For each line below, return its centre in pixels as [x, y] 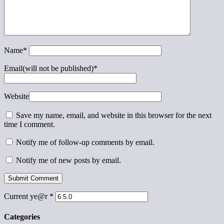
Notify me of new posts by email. [68, 160]
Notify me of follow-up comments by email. [85, 142]
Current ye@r [27, 196]
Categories [22, 216]
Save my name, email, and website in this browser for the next [114, 115]
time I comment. [29, 124]
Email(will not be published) [49, 68]
